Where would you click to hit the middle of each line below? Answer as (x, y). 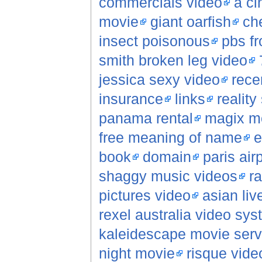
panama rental (146, 118)
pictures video (144, 196)
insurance (131, 99)
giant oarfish (190, 22)
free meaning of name (170, 138)
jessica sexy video (159, 80)
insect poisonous (154, 41)
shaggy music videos (168, 176)
